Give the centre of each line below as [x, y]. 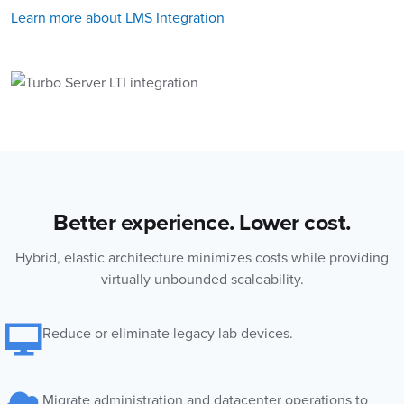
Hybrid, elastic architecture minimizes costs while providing [202, 257]
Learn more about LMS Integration [118, 18]
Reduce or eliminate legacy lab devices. [168, 333]
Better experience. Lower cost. [202, 222]
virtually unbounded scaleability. [202, 279]
